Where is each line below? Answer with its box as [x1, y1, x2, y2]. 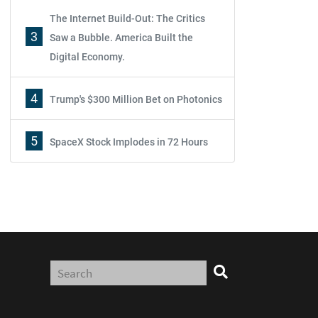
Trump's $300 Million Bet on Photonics [50, 94, 222, 105]
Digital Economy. [50, 51, 125, 62]
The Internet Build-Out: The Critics [50, 13, 205, 24]
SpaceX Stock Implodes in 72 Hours [50, 136, 208, 148]
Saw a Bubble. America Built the [50, 32, 193, 43]
